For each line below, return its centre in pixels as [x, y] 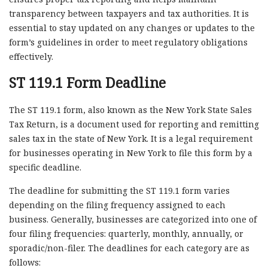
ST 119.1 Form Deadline [87, 83]
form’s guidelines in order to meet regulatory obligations [128, 42]
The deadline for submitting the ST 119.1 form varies [119, 191]
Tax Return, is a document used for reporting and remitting [134, 124]
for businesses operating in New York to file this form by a [131, 153]
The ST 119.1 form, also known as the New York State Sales [130, 110]
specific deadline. [45, 167]
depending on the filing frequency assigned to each [117, 205]
